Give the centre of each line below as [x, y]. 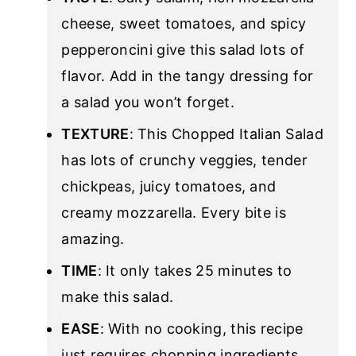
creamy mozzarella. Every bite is [174, 213]
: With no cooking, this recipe [201, 329]
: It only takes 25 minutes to [195, 271]
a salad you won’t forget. [148, 103]
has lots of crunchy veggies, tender [184, 161]
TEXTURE [95, 134]
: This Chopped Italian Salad [226, 134]
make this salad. [118, 297]
